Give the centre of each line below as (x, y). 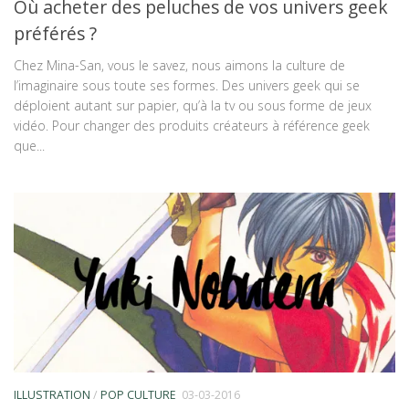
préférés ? (55, 33)
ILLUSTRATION (52, 394)
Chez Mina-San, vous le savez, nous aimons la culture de (179, 65)
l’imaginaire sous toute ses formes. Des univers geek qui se (187, 85)
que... (29, 145)
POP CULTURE (138, 394)
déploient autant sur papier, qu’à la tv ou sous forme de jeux (193, 105)
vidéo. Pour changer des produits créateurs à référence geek (192, 125)
